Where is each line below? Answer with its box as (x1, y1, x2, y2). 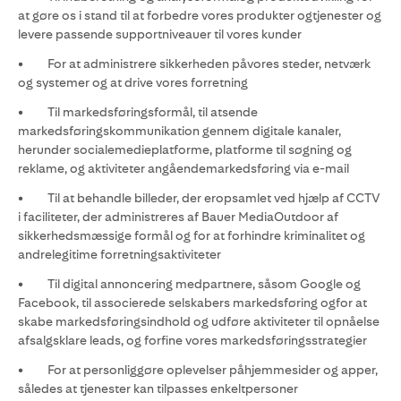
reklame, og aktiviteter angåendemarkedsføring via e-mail (18, 161, 349, 175)
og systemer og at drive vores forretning (18, 75, 248, 90)
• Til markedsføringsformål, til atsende (18, 105, 258, 119)
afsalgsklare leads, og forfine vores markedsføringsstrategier (18, 333, 367, 347)
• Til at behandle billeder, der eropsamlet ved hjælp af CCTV (18, 191, 380, 205)
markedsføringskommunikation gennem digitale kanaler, (18, 124, 341, 138)
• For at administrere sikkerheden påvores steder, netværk (18, 56, 371, 71)
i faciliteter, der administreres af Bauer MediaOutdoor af (18, 209, 338, 224)
